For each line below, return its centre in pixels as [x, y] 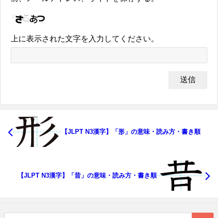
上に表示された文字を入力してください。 [85, 39]
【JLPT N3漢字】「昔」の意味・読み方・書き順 [87, 175]
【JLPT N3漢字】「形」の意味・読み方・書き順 [131, 132]
